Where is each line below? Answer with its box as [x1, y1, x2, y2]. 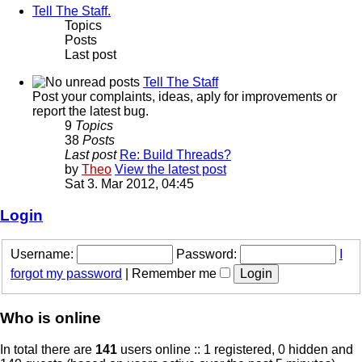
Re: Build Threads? [120, 148, 231, 162]
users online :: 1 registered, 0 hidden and [117, 342, 353, 356]
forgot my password [11, 267, 122, 281]
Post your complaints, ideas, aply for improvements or [32, 90, 337, 104]
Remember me [132, 267, 220, 281]
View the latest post [115, 162, 226, 177]
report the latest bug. [32, 104, 149, 119]
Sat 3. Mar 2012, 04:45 [65, 177, 194, 192]
